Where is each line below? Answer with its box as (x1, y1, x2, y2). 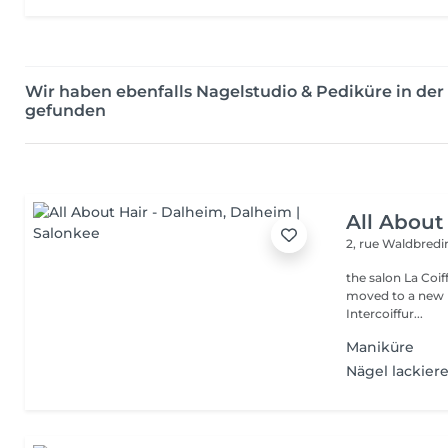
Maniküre (346, 338, 415, 356)
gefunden (25, 101, 106, 120)
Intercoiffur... (346, 306, 424, 321)
